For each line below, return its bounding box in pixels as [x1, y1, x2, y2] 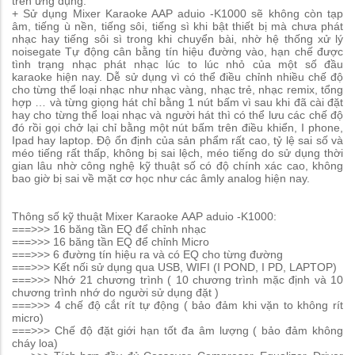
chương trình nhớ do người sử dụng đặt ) [12, 286, 219, 300]
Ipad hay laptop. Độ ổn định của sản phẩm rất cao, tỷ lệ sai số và [12, 134, 343, 147]
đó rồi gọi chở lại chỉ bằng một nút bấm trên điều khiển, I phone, [12, 121, 343, 135]
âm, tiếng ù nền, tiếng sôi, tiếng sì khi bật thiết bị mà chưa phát [12, 20, 343, 33]
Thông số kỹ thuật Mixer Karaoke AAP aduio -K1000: [12, 210, 277, 223]
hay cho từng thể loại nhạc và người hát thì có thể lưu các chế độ [12, 109, 343, 122]
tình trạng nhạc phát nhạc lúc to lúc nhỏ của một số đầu [12, 58, 343, 71]
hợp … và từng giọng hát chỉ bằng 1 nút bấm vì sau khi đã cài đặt [12, 96, 343, 109]
